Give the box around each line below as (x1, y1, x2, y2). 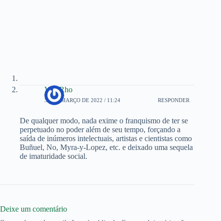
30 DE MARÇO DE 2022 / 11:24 (44, 97, 120, 104)
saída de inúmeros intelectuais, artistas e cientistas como (20, 134, 192, 143)
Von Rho (44, 85, 73, 94)
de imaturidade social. (20, 151, 87, 160)
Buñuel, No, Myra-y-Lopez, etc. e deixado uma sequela (20, 143, 193, 151)
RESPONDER (158, 97, 190, 104)
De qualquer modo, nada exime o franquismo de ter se (20, 116, 188, 125)
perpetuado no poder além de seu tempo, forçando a (20, 125, 181, 134)
